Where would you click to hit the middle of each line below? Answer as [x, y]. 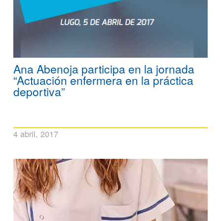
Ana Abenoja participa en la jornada [104, 69]
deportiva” [39, 91]
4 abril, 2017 [36, 133]
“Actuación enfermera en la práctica [103, 80]
